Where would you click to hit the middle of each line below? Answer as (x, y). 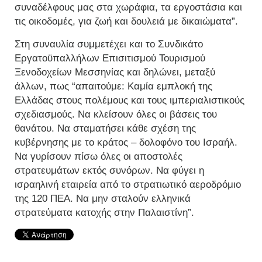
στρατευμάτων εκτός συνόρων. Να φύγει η (109, 171)
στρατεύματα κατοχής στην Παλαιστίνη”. (104, 213)
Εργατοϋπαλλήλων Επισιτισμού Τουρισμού (110, 58)
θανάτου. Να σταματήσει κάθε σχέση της (105, 129)
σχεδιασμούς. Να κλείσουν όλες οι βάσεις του (116, 115)
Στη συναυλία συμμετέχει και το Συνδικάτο (109, 44)
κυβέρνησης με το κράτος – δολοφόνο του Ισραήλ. (126, 143)
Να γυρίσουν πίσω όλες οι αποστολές (99, 157)
